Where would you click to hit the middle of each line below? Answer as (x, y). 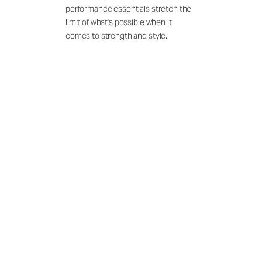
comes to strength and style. (117, 35)
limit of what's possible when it (119, 22)
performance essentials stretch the (129, 8)
